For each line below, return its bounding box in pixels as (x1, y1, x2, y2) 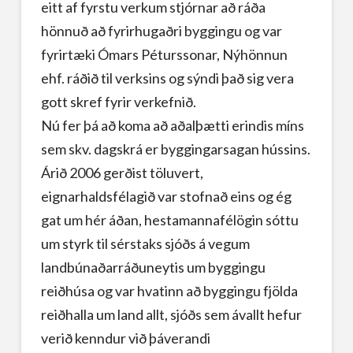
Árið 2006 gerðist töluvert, (40, 163, 203, 181)
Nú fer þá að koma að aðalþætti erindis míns (40, 116, 304, 134)
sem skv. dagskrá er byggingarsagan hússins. (40, 139, 310, 158)
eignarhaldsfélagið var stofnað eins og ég (40, 187, 292, 205)
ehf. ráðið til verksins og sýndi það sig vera (40, 69, 294, 87)
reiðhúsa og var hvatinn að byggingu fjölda (40, 281, 298, 299)
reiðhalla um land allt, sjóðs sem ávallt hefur (40, 305, 302, 323)
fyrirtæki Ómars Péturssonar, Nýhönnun (40, 45, 288, 63)
